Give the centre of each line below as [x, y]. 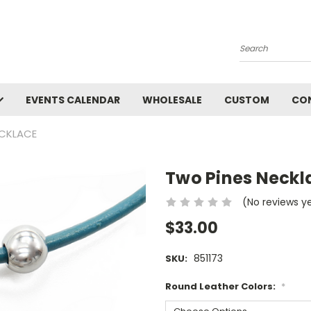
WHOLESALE [172, 100]
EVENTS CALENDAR [73, 100]
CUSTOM [247, 100]
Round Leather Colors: [221, 287]
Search [257, 54]
